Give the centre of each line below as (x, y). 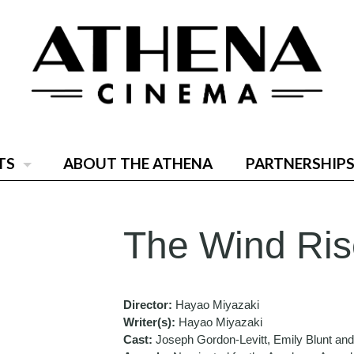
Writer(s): (151, 322)
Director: (150, 304)
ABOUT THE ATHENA (137, 163)
